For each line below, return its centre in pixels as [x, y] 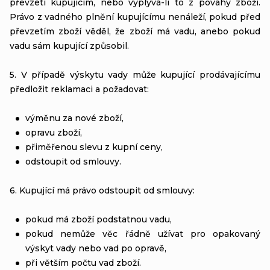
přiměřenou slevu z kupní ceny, [94, 147]
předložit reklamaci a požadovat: [79, 89]
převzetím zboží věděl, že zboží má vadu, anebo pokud [135, 31]
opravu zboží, [54, 132]
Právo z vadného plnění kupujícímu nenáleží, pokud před [135, 17]
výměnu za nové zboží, [74, 118]
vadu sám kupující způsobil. [69, 46]
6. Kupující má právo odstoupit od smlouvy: [102, 190]
